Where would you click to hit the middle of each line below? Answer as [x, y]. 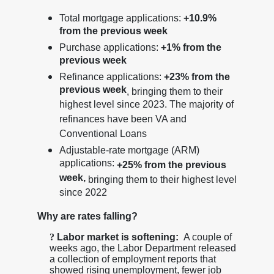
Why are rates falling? [86, 216]
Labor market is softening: [116, 237]
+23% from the [197, 76]
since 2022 [83, 194]
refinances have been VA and [123, 120]
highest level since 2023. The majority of [146, 106]
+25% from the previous [171, 165]
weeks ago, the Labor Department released [143, 248]
